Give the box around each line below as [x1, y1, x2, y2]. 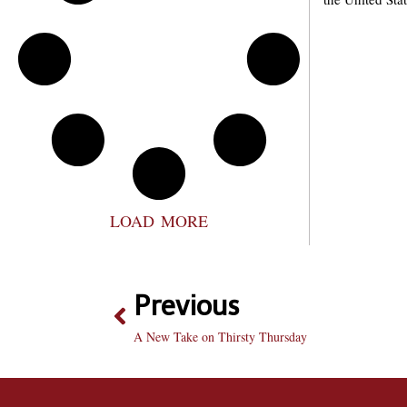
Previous [134, 290, 240, 323]
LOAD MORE [110, 210, 208, 232]
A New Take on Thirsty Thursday [134, 328, 307, 345]
